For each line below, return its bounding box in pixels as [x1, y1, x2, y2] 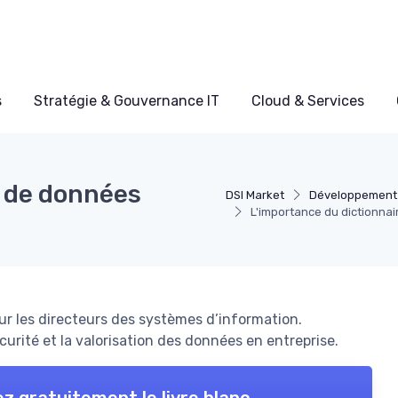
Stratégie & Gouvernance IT [34, 92, 219, 110]
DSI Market [225, 188, 284, 203]
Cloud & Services [251, 92, 364, 110]
